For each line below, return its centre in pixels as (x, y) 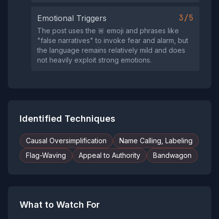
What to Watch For (60, 205)
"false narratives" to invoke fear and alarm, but (113, 40)
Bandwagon (172, 155)
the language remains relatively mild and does (111, 50)
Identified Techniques (67, 119)
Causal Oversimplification (66, 141)
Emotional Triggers (72, 18)
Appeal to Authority (109, 155)
